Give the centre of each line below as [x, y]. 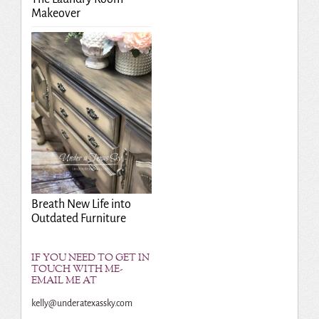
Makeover [56, 14]
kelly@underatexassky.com [82, 303]
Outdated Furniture [78, 218]
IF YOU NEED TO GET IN [90, 258]
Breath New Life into [81, 204]
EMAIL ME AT [64, 281]
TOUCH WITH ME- [77, 269]
